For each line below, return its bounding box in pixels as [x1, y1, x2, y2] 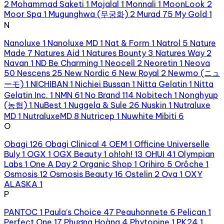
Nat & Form [105, 37, 149, 48]
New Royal [119, 67, 159, 78]
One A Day [29, 158, 70, 169]
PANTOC [4, 206, 37, 217]
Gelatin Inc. [4, 89, 48, 100]
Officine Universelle [134, 138, 209, 149]
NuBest [34, 99, 61, 110]
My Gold [175, 8, 207, 19]
